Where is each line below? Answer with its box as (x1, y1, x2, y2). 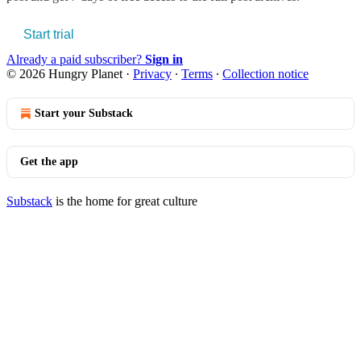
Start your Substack (35, 106, 133, 119)
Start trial (23, 27, 74, 41)
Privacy (133, 66, 172, 81)
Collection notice (222, 66, 309, 81)
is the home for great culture (52, 193, 197, 208)
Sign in (145, 52, 183, 66)
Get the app (20, 155, 78, 168)
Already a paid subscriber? (6, 52, 145, 66)
